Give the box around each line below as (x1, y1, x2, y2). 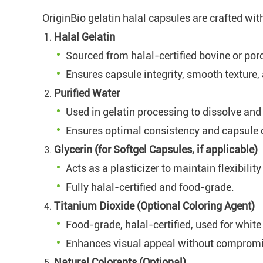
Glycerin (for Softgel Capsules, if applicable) (54, 143, 258, 156)
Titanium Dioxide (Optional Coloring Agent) (54, 199, 255, 212)
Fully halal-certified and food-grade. (66, 180, 234, 193)
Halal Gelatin (54, 30, 115, 43)
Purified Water (54, 86, 120, 99)
